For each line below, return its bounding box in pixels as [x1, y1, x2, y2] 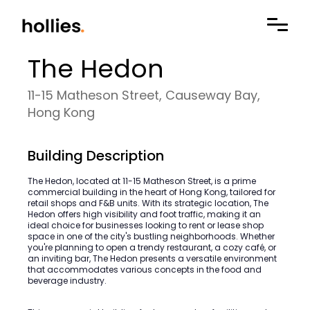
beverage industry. [28, 275, 107, 286]
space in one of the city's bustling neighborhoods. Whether [28, 230, 275, 242]
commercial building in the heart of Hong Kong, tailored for [28, 186, 275, 198]
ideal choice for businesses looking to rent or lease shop [28, 219, 264, 231]
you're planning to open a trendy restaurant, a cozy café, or [28, 241, 276, 253]
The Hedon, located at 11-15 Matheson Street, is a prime [28, 175, 256, 187]
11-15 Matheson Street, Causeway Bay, [28, 86, 260, 104]
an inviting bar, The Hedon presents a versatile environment [28, 253, 277, 264]
